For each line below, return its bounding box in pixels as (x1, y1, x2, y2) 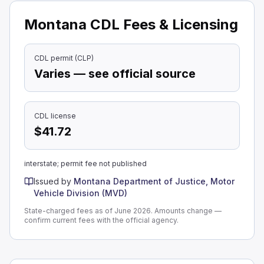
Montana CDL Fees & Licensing (24, 15, 238, 33)
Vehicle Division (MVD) (34, 187, 127, 198)
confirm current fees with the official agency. (24, 215, 179, 225)
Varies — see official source (34, 66, 196, 81)
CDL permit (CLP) (34, 53, 94, 62)
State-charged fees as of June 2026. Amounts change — (24, 206, 222, 215)
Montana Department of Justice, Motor (74, 176, 235, 186)
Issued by (34, 176, 71, 186)
